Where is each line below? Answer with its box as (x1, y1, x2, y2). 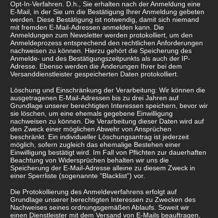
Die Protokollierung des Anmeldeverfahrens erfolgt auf (10, 187, 177, 196)
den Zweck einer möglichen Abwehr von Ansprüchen (10, 125, 171, 133)
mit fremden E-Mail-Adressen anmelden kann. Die (10, 23, 164, 31)
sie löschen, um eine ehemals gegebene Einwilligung (10, 109, 173, 117)
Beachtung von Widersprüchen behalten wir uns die (10, 156, 169, 164)
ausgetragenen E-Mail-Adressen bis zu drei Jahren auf (10, 93, 179, 102)
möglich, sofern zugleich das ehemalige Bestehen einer (10, 140, 181, 148)
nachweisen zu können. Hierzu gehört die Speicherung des (10, 46, 192, 54)
